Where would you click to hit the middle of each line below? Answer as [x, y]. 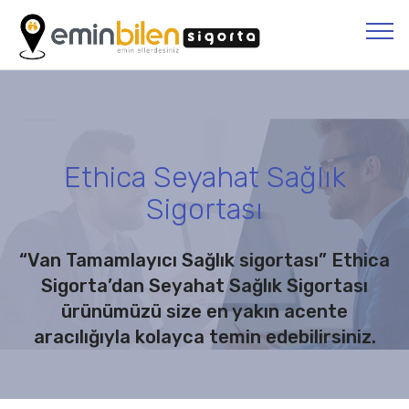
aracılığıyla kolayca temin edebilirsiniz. [204, 337]
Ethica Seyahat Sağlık [204, 177]
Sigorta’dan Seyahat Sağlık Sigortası [204, 286]
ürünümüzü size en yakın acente [204, 311]
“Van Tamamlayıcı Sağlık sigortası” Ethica [204, 260]
